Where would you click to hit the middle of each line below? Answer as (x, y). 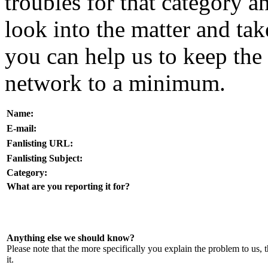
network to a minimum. (115, 83)
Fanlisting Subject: (45, 158)
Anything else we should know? (71, 237)
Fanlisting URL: (40, 143)
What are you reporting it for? (68, 186)
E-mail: (22, 128)
